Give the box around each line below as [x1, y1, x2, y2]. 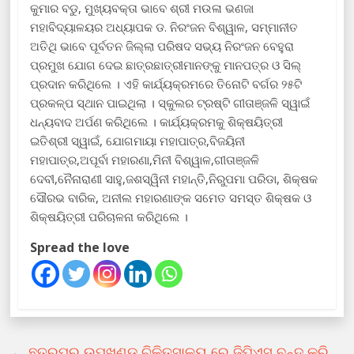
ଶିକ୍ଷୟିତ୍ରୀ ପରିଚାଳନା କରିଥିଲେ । [30, 208, 189, 224]
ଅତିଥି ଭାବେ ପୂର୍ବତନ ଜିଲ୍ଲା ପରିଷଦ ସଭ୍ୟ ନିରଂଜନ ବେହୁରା [30, 37, 295, 54]
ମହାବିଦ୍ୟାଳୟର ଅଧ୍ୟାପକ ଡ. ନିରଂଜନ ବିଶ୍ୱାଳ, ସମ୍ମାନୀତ [30, 18, 299, 35]
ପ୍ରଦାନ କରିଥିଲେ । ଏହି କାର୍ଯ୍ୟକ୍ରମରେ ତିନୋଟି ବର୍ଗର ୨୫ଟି [30, 75, 303, 92]
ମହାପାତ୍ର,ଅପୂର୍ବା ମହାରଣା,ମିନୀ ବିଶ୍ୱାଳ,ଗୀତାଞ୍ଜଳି [30, 151, 260, 168]
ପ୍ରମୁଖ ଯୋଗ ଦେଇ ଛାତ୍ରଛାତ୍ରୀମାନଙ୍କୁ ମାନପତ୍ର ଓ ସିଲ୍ [30, 56, 302, 73]
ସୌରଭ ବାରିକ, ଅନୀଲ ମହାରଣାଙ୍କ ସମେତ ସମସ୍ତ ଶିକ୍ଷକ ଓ [30, 189, 312, 205]
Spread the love [30, 238, 130, 256]
